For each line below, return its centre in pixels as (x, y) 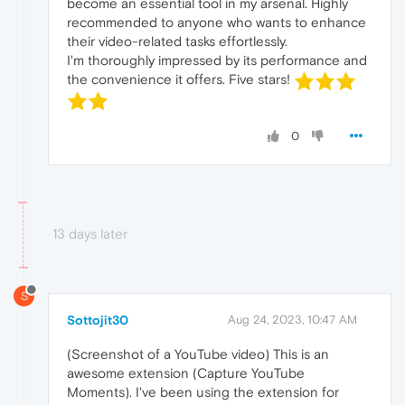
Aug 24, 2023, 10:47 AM (292, 320)
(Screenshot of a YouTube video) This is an (198, 354)
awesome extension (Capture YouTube (186, 373)
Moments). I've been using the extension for (203, 392)
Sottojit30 (98, 320)
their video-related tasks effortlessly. (177, 41)
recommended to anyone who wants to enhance (217, 22)
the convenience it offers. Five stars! (180, 79)
